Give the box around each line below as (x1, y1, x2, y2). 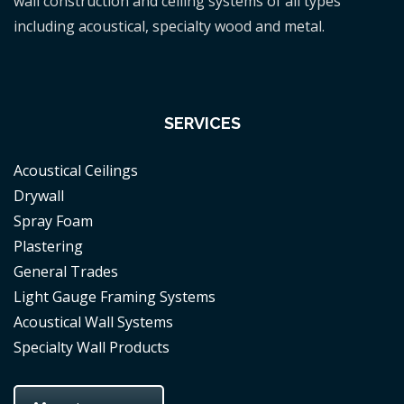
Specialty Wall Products (14, 337, 170, 357)
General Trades (14, 262, 118, 281)
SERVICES (163, 114, 241, 133)
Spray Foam (14, 211, 93, 231)
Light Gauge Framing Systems (14, 287, 216, 307)
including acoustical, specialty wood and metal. (14, 16, 325, 36)
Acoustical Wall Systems (14, 312, 173, 332)
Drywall (14, 186, 64, 206)
